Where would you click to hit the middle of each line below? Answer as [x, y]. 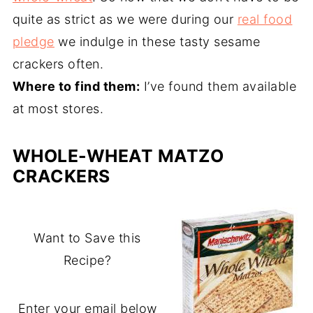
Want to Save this [87, 238]
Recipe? [87, 260]
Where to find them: [76, 86]
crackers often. [58, 64]
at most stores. [58, 109]
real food [265, 19]
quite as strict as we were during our [125, 19]
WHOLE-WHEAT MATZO [118, 156]
